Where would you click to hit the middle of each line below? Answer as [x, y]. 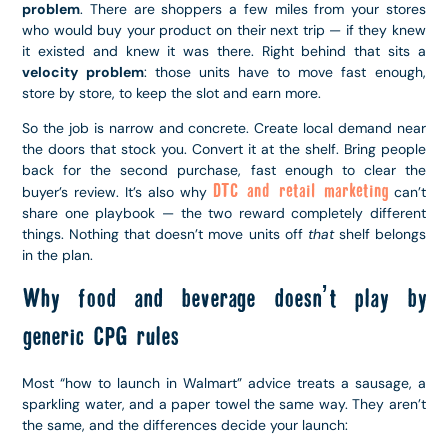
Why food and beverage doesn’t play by [224, 299]
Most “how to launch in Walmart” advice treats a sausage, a [224, 382]
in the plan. [58, 255]
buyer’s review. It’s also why [117, 192]
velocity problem [83, 71]
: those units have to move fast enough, [284, 71]
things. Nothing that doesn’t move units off [165, 234]
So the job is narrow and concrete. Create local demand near [224, 128]
